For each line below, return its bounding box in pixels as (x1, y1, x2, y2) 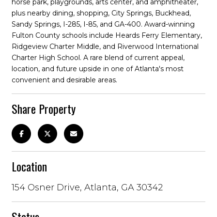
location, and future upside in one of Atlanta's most (12, 64, 184, 73)
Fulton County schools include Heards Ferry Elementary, (12, 31, 202, 40)
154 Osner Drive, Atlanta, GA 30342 (12, 182, 163, 193)
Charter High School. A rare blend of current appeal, (12, 53, 185, 62)
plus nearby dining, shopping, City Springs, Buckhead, (12, 8, 191, 17)
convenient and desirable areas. (12, 75, 117, 84)
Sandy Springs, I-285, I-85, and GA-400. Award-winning (12, 19, 195, 29)
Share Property (12, 99, 76, 117)
